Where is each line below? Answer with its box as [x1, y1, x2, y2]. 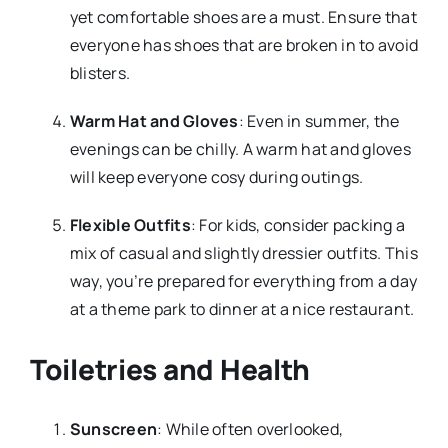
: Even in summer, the [238, 109, 400, 132]
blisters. [69, 61, 131, 84]
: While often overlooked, [157, 417, 344, 440]
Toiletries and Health [29, 349, 311, 388]
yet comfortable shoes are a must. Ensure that [69, 5, 417, 28]
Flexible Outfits [69, 213, 191, 236]
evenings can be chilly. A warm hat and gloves [69, 137, 411, 160]
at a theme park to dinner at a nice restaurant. [69, 297, 415, 320]
